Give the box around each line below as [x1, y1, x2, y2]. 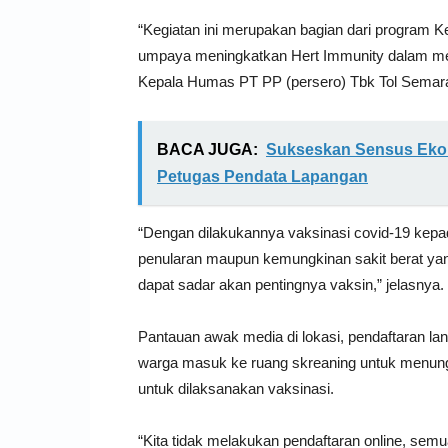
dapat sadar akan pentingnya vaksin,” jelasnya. [138, 275, 444, 293]
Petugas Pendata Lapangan [157, 167, 368, 185]
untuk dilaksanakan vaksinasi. [138, 379, 334, 397]
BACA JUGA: [157, 140, 258, 158]
